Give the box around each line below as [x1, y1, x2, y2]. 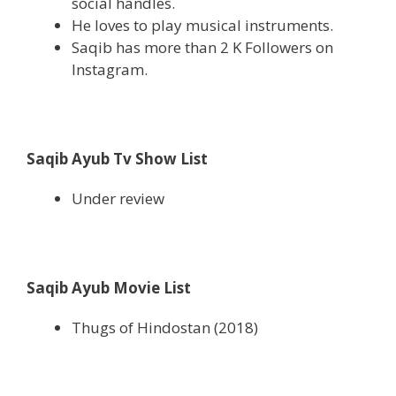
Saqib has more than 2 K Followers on [72, 36, 333, 57]
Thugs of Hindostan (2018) [72, 316, 258, 338]
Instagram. [72, 58, 148, 80]
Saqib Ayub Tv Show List [27, 148, 208, 169]
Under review [72, 187, 164, 209]
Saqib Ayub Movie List [27, 277, 191, 298]
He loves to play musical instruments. [72, 14, 333, 35]
